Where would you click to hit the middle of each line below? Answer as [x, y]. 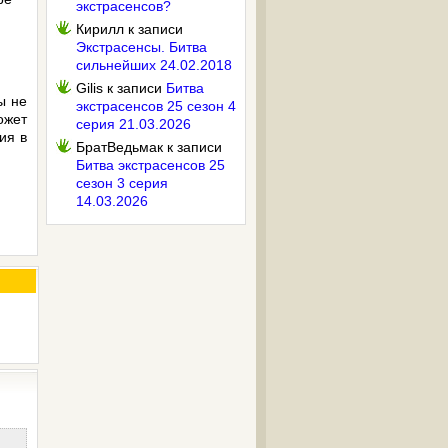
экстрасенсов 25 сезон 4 [156, 106]
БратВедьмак [119, 147]
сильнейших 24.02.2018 [154, 65]
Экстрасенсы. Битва [141, 47]
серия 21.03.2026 [133, 124]
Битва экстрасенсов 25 [150, 165]
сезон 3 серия [122, 183]
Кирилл [100, 29]
